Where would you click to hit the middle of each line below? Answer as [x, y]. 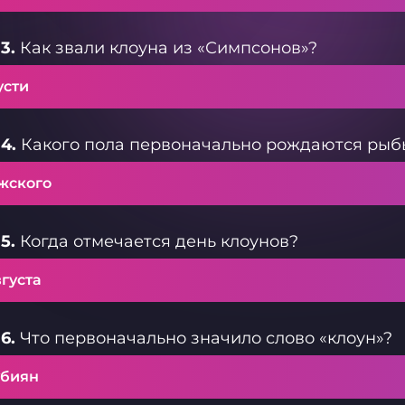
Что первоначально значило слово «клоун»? [204, 338]
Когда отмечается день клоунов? [157, 241]
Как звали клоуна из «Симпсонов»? [166, 48]
